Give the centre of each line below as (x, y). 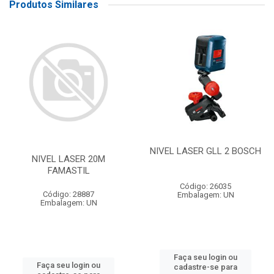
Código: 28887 (68, 194)
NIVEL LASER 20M (68, 159)
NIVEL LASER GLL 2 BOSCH (206, 151)
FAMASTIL (68, 171)
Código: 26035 (206, 186)
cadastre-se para (206, 267)
